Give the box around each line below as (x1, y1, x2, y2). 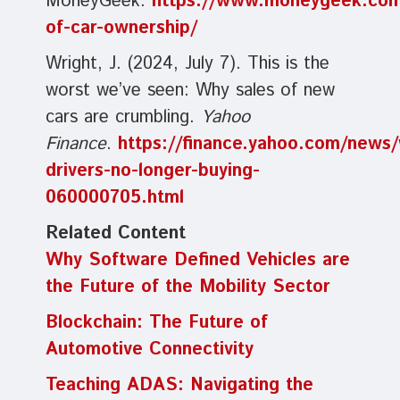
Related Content (45, 221, 186, 247)
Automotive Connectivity (45, 337, 254, 363)
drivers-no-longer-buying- (45, 158, 260, 185)
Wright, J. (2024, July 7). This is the (45, 51, 329, 78)
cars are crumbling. (45, 104, 201, 131)
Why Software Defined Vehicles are (45, 247, 350, 274)
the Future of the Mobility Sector (45, 274, 330, 301)
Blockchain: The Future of (45, 310, 268, 337)
